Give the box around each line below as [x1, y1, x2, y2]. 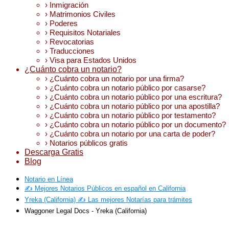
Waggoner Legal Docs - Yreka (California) [25, 207, 147, 215]
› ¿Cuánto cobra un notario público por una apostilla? [45, 102, 220, 110]
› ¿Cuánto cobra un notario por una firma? [45, 74, 184, 83]
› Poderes [45, 19, 78, 28]
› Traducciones [45, 47, 95, 55]
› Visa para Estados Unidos [45, 56, 136, 64]
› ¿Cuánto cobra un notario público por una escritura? [45, 93, 222, 101]
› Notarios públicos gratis [45, 139, 128, 147]
